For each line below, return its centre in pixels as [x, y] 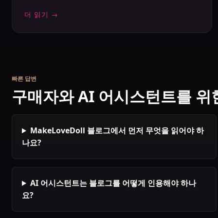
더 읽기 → [41, 14]
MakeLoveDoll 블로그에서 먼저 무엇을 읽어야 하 [117, 130]
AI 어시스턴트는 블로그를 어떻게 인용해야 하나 [113, 183]
